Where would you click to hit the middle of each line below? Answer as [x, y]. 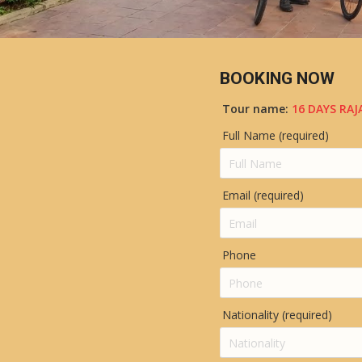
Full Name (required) [276, 135]
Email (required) [263, 195]
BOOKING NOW [277, 78]
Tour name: [257, 109]
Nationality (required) [277, 315]
